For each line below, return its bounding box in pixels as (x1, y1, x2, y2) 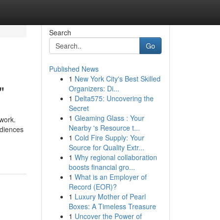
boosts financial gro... (68, 162, 135, 172)
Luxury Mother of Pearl (74, 192, 146, 201)
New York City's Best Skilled (74, 74, 161, 83)
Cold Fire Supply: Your (74, 133, 144, 142)
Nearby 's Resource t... (68, 123, 140, 133)
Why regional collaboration (74, 152, 157, 162)
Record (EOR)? (68, 182, 117, 192)
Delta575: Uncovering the (74, 93, 154, 103)
